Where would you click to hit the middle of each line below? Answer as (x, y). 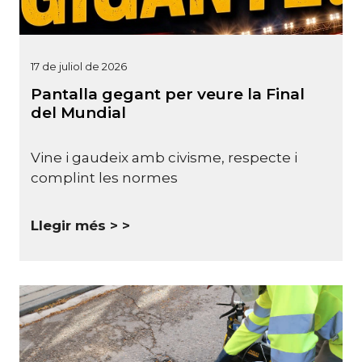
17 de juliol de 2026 (79, 66)
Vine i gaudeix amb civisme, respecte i (164, 158)
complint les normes (106, 178)
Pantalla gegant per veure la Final (168, 94)
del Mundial (78, 112)
